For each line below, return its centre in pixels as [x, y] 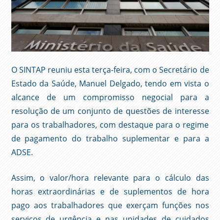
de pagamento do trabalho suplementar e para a [110, 139]
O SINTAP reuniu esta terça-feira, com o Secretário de [110, 70]
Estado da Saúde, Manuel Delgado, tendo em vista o [110, 84]
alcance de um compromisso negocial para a [110, 97]
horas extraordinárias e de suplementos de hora [110, 192]
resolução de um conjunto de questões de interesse [110, 111]
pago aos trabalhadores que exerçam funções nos [110, 206]
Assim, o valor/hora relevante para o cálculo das [110, 178]
